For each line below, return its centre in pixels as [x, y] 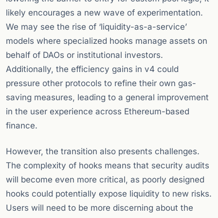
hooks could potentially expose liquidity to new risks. [109, 194]
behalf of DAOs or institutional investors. [84, 55]
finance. [22, 126]
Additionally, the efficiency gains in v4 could [92, 69]
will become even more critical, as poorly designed [105, 180]
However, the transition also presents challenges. [103, 152]
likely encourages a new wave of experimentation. [104, 13]
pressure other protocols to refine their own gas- [101, 83]
